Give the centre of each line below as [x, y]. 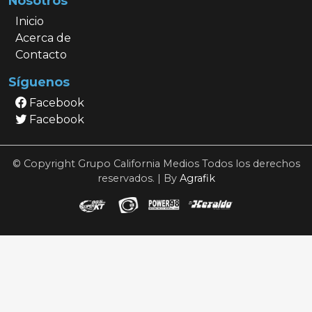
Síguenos [39, 82]
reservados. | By [138, 179]
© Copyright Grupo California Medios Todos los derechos [156, 164]
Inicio [29, 22]
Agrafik [197, 179]
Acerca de [43, 38]
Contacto [41, 55]
